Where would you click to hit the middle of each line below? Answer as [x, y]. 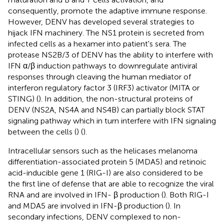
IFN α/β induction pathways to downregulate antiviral [103, 65]
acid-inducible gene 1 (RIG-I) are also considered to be [105, 172]
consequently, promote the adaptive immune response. [107, 10]
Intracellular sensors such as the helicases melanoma [103, 150]
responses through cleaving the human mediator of [99, 76]
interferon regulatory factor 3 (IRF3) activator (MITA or [104, 87]
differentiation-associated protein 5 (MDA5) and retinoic [107, 161]
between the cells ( [42, 131]
